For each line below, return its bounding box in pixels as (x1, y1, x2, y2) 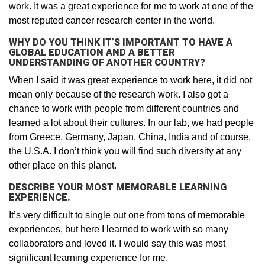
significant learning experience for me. (9, 253, 168, 263)
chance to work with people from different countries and (9, 104, 239, 114)
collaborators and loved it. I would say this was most (9, 238, 225, 249)
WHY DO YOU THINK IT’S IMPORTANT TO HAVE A (9, 37, 232, 49)
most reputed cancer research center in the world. (9, 15, 215, 26)
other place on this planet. (9, 160, 117, 171)
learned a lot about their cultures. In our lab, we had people (9, 118, 254, 128)
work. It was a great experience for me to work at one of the (9, 1, 253, 12)
